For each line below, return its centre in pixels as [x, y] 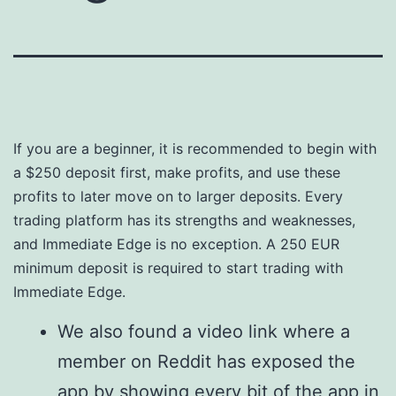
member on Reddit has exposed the [206, 362]
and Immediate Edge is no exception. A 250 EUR [176, 244]
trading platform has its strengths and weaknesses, [184, 220]
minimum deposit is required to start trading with [178, 268]
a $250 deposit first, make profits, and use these [177, 172]
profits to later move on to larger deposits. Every [178, 196]
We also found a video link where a [204, 331]
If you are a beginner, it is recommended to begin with [195, 148]
